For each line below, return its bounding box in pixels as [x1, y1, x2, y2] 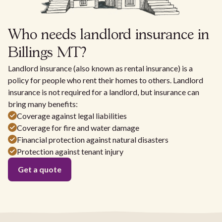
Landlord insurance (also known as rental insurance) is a [8, 63, 193, 73]
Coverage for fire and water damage [17, 122, 139, 132]
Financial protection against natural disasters [17, 134, 168, 144]
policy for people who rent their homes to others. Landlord [8, 75, 203, 85]
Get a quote [18, 164, 61, 174]
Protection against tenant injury [17, 146, 123, 156]
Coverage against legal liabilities [17, 111, 127, 120]
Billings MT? [8, 46, 86, 60]
